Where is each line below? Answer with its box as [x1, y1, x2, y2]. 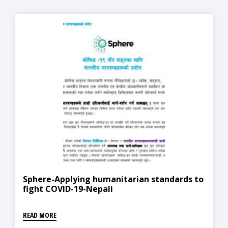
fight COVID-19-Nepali [23, 183, 113, 194]
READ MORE [23, 210, 56, 220]
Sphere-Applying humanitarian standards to [23, 173, 204, 185]
